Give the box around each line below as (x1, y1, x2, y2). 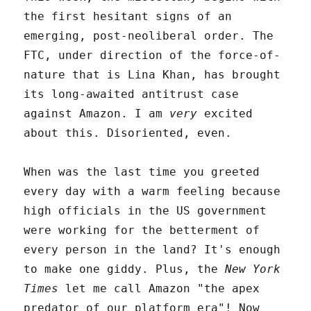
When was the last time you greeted (24, 165, 260, 178)
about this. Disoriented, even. (24, 126, 233, 140)
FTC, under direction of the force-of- (24, 48, 281, 62)
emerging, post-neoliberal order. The (24, 28, 274, 42)
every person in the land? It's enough (24, 242, 281, 256)
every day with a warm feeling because (24, 184, 281, 198)
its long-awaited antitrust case (24, 87, 239, 101)
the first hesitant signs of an (24, 9, 233, 23)
